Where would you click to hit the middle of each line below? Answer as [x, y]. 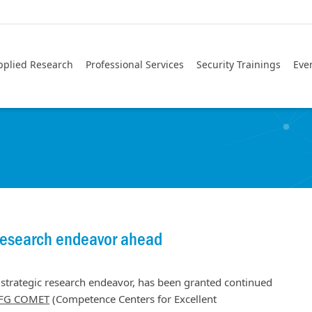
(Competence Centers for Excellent [133, 299]
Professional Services [135, 64]
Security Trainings [239, 64]
